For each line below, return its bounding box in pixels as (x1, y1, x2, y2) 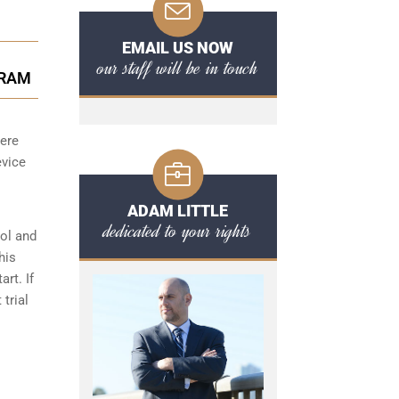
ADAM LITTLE (127, 201, 228, 220)
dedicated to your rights (104, 217, 251, 244)
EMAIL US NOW (122, 38, 233, 57)
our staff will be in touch (97, 54, 258, 81)
